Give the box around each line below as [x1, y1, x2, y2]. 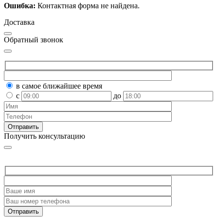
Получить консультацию [4, 131, 85, 140]
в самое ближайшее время [16, 81, 102, 90]
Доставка [4, 18, 35, 27]
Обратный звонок [4, 36, 63, 44]
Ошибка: [4, 1, 36, 10]
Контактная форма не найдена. [36, 1, 140, 10]
